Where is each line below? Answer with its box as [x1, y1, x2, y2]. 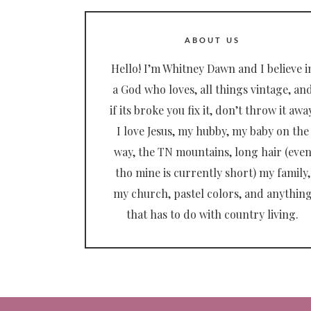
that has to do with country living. [126, 207, 299, 222]
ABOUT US [185, 37, 240, 45]
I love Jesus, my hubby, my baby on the [116, 124, 309, 139]
